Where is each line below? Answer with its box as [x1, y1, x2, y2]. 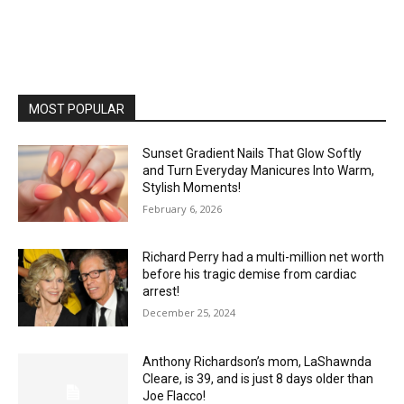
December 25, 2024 [142, 306, 236, 320]
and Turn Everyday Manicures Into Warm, [142, 162, 375, 178]
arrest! [142, 284, 180, 299]
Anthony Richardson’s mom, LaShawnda [142, 354, 372, 370]
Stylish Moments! [142, 179, 242, 195]
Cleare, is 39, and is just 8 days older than [142, 372, 374, 387]
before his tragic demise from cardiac [142, 267, 357, 282]
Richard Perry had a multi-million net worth [142, 250, 385, 265]
